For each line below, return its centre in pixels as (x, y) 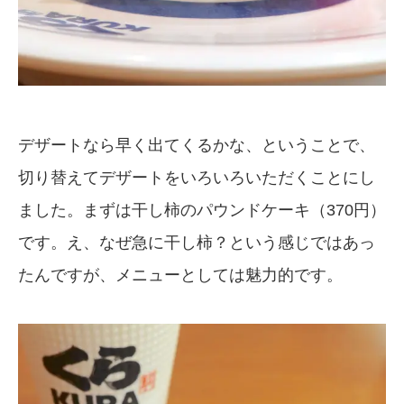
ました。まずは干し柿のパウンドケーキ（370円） (202, 210)
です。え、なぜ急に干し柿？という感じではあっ (197, 242)
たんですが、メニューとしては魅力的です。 (180, 275)
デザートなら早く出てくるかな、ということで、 (197, 145)
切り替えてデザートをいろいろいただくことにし (197, 177)
